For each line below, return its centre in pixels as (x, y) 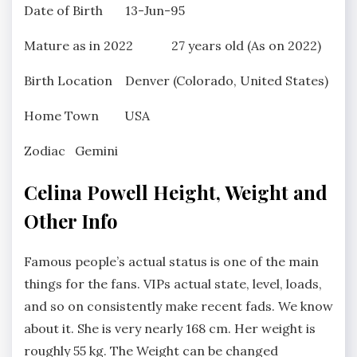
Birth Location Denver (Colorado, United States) (176, 80)
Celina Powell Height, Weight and (176, 192)
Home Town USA (87, 115)
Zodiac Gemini (71, 150)
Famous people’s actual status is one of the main (171, 262)
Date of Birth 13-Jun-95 (104, 10)
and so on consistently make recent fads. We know (178, 306)
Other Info (71, 220)
